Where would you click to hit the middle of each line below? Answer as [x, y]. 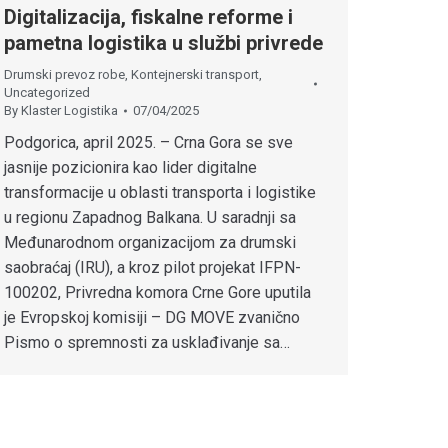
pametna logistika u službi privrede [163, 43]
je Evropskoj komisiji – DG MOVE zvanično [152, 318]
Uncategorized [47, 93]
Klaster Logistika [69, 111]
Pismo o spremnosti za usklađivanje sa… [147, 343]
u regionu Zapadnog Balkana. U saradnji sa [150, 218]
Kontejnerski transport [195, 75]
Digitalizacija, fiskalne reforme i [148, 17]
